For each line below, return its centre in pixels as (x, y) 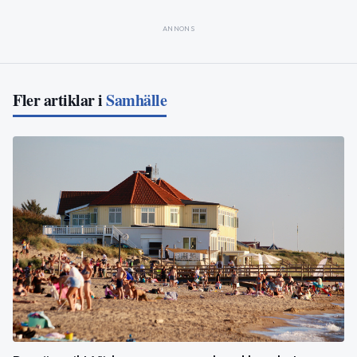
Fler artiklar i (58, 100)
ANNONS (178, 28)
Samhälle (136, 100)
